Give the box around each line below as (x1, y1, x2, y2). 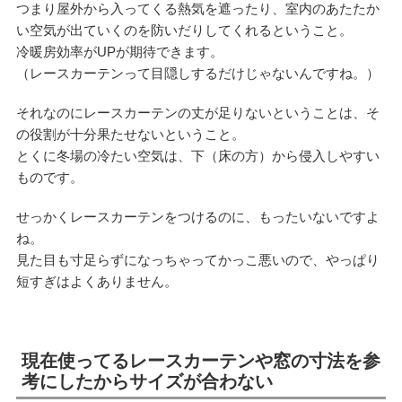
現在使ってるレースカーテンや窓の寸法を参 (21, 350, 380, 371)
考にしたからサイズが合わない (21, 371, 273, 391)
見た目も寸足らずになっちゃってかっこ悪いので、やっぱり (15, 251, 380, 267)
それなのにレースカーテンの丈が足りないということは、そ (15, 104, 380, 120)
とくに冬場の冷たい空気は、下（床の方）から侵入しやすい (15, 147, 380, 163)
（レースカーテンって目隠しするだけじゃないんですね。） (15, 65, 380, 81)
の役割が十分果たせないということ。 (15, 126, 245, 142)
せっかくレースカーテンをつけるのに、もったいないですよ (15, 208, 380, 224)
